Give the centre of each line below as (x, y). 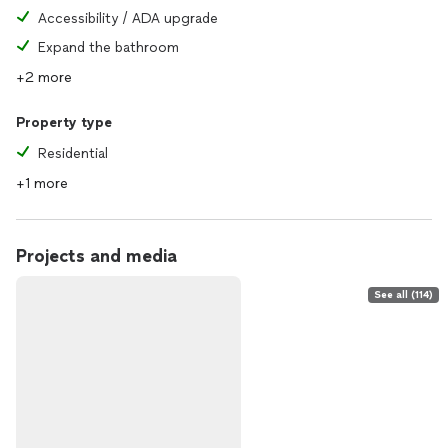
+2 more (44, 77)
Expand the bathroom (108, 47)
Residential (73, 153)
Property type (64, 122)
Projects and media (96, 256)
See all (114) (403, 294)
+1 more (42, 183)
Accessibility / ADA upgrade (128, 18)
